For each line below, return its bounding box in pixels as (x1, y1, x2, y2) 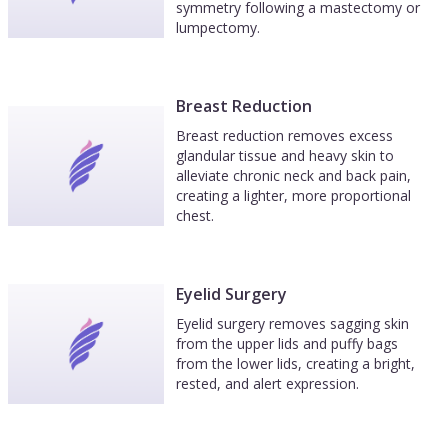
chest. (176, 206, 214, 225)
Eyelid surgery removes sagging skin (176, 314, 409, 333)
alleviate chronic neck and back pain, (176, 166, 411, 185)
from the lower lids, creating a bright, (176, 354, 415, 373)
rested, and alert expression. (176, 374, 359, 393)
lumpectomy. (176, 18, 260, 37)
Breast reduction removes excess (176, 126, 393, 145)
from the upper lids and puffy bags (176, 334, 398, 353)
